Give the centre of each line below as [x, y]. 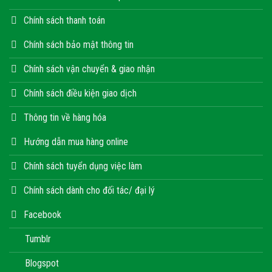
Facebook [42, 214]
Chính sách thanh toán [64, 20]
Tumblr [38, 239]
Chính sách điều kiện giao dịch [80, 93]
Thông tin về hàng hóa [65, 117]
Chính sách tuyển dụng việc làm [83, 166]
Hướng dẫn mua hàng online [76, 141]
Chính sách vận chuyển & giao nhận [89, 69]
